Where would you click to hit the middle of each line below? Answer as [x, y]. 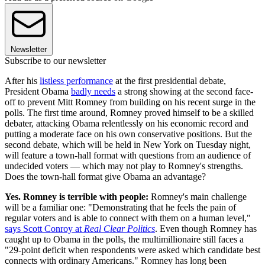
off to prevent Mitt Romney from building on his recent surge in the [130, 102]
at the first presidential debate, [169, 80]
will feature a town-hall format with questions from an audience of [128, 155]
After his [22, 80]
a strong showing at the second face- [184, 91]
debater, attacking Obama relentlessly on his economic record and [127, 123]
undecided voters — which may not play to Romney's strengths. [124, 166]
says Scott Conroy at [44, 228]
